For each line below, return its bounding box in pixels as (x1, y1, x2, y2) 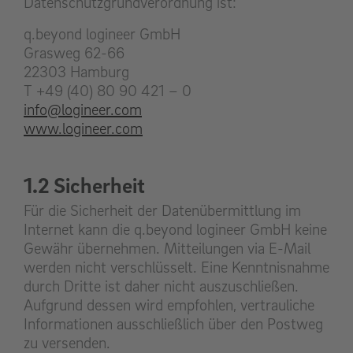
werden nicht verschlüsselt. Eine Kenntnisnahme (24, 258, 329, 277)
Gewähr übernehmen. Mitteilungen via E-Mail (24, 239, 310, 258)
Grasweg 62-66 (24, 43, 124, 63)
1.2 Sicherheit (24, 172, 145, 199)
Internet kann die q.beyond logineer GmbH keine (24, 220, 327, 240)
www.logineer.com (24, 119, 143, 139)
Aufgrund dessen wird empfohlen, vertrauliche (24, 295, 314, 315)
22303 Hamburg (24, 62, 129, 82)
